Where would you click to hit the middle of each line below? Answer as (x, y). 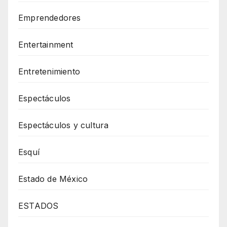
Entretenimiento (49, 71)
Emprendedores (50, 17)
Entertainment (46, 44)
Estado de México (53, 179)
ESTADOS (39, 205)
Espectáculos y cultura (64, 125)
